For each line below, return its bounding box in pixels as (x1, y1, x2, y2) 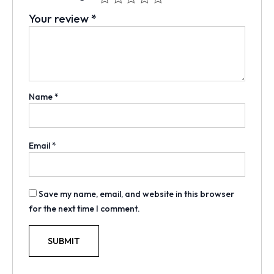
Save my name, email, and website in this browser (38, 188, 234, 200)
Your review (28, 11, 91, 26)
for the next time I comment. (28, 203, 140, 215)
